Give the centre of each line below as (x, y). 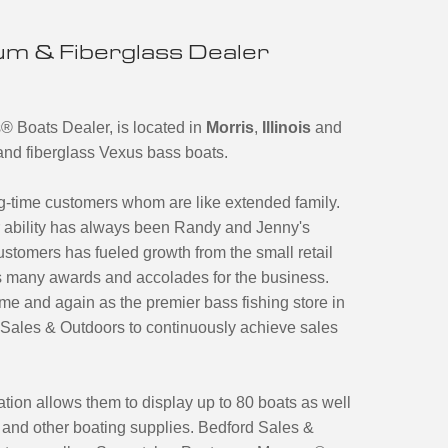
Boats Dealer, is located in (109, 127)
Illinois (286, 127)
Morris (230, 127)
